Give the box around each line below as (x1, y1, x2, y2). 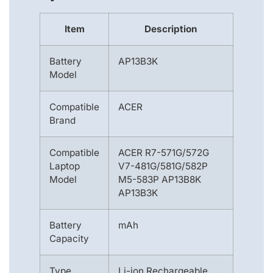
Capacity (49, 233, 89, 245)
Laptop (49, 160, 80, 172)
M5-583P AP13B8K (118, 174, 201, 186)
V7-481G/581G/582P (118, 160, 208, 172)
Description (144, 23, 197, 35)
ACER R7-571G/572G (118, 147, 209, 159)
